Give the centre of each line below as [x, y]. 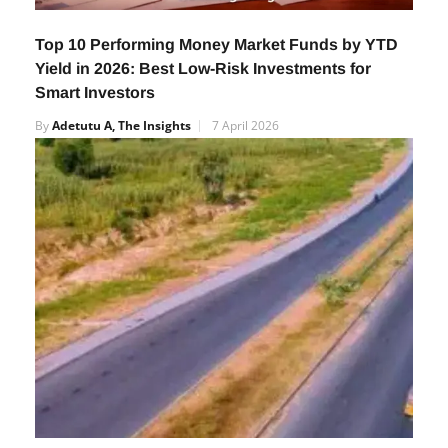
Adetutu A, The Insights [121, 168]
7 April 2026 [245, 168]
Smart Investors [95, 135]
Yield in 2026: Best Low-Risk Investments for [203, 111]
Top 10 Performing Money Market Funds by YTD [216, 87]
